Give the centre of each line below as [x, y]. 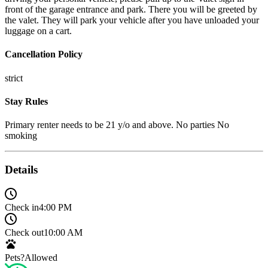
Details [21, 169]
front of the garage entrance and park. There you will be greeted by [131, 10]
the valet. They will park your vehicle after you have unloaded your [132, 20]
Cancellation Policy [44, 54]
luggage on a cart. [38, 31]
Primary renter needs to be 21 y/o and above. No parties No [117, 125]
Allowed [41, 257]
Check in [22, 207]
